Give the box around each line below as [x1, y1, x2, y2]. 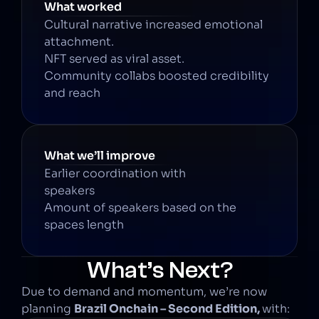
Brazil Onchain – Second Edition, [74, 301, 262, 316]
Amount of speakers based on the [44, 200, 236, 215]
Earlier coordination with [44, 166, 186, 181]
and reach [44, 85, 100, 100]
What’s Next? [86, 256, 233, 284]
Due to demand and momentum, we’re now [21, 284, 267, 299]
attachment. [44, 34, 114, 49]
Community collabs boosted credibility [44, 68, 269, 83]
